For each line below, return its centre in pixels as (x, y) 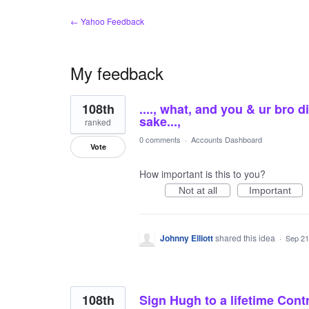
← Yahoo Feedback (107, 21)
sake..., (160, 121)
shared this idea (246, 238)
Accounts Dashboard (227, 139)
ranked (98, 122)
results (85, 110)
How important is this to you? (202, 174)
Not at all (198, 190)
